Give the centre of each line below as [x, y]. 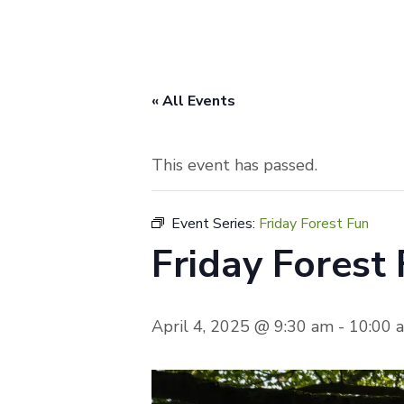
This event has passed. [234, 165]
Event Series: [215, 224]
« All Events [193, 101]
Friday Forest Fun [314, 224]
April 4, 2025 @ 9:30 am [243, 327]
